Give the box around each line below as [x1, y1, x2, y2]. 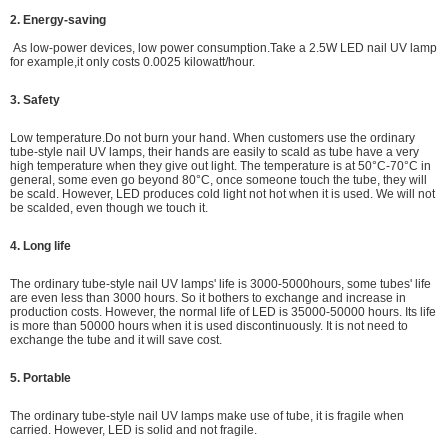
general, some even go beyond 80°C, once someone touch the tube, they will [10, 173, 427, 187]
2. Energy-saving [10, 13, 106, 27]
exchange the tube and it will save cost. [10, 333, 222, 347]
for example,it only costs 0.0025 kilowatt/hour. [10, 55, 255, 69]
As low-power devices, [10, 41, 138, 55]
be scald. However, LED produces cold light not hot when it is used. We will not [10, 187, 435, 201]
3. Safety [10, 93, 60, 107]
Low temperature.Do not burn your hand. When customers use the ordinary [10, 131, 415, 145]
